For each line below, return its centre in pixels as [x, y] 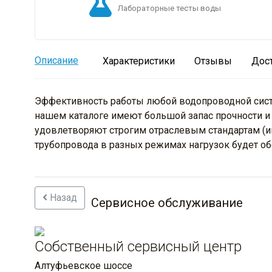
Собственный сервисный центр [138, 247]
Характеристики [139, 61]
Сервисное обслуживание [167, 203]
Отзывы [213, 61]
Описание [56, 61]
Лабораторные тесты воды [169, 8]
